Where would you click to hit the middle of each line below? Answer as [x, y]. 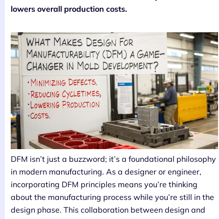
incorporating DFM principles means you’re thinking [104, 184]
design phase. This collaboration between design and [108, 209]
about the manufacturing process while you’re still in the [112, 197]
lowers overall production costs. [69, 9]
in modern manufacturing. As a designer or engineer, [106, 171]
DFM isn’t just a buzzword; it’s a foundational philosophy [113, 159]
